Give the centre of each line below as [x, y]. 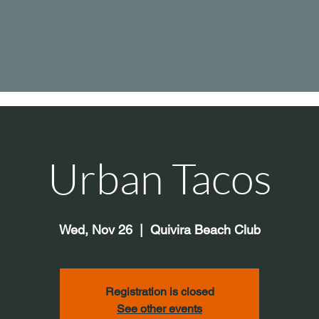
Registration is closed [159, 292]
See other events [159, 309]
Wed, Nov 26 [95, 230]
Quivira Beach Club [205, 230]
